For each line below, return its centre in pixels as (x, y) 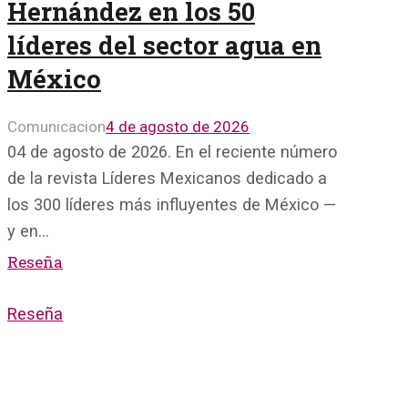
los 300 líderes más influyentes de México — (172, 205)
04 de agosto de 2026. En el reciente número (172, 152)
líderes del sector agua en (164, 45)
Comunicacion (56, 127)
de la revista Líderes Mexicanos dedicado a (167, 178)
